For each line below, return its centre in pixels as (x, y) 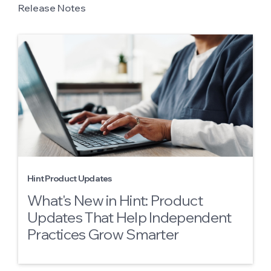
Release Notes (52, 8)
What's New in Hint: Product (115, 200)
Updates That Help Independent (129, 217)
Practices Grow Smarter (103, 234)
